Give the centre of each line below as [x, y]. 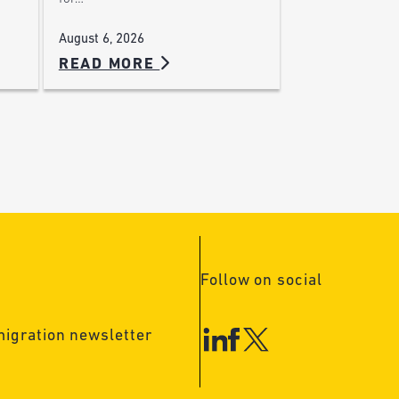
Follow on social [261, 281]
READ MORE [109, 64]
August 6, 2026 [101, 39]
